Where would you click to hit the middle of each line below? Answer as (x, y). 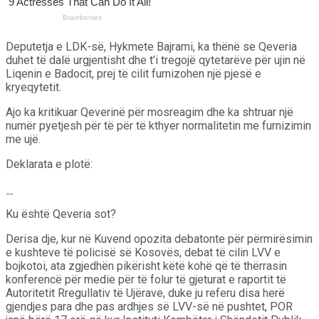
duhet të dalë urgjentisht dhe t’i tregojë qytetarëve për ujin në (156, 60)
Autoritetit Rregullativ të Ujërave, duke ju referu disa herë (145, 293)
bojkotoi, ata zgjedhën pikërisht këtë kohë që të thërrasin (146, 266)
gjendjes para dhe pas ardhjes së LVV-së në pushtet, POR (149, 306)
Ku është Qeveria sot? (61, 214)
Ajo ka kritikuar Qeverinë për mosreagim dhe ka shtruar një (150, 112)
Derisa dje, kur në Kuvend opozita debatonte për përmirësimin (159, 239)
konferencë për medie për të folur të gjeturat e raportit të (146, 279)
